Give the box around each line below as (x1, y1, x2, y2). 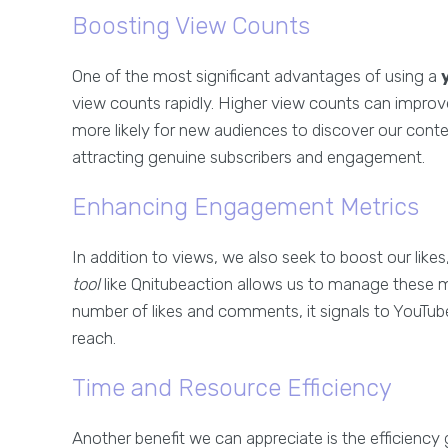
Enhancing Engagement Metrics (72, 193, 419, 221)
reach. (72, 328, 116, 348)
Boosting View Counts (72, 12, 310, 40)
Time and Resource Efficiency (72, 374, 392, 402)
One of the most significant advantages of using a (72, 66, 441, 86)
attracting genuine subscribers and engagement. (72, 147, 425, 167)
